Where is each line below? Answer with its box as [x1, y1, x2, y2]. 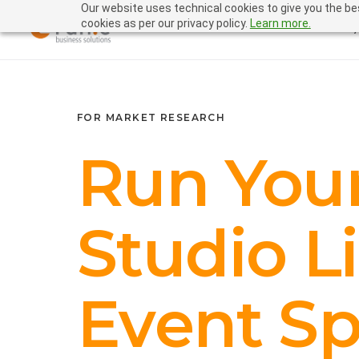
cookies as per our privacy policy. [80, 17, 250, 30]
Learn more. [249, 17, 311, 30]
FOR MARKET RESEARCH [77, 111, 226, 123]
